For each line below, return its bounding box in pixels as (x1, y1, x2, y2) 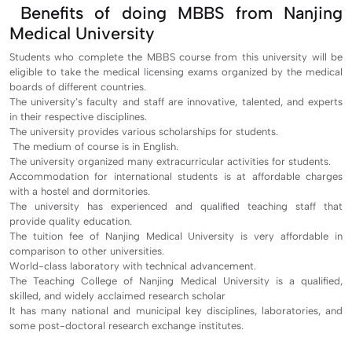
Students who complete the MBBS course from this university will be (9, 50, 343, 63)
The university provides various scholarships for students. (9, 125, 278, 137)
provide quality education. (9, 214, 132, 227)
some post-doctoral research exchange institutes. (9, 319, 244, 332)
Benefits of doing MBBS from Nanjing (20, 2, 343, 23)
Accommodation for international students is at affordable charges (9, 170, 343, 182)
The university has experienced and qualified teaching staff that (9, 200, 343, 212)
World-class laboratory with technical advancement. (9, 259, 256, 272)
